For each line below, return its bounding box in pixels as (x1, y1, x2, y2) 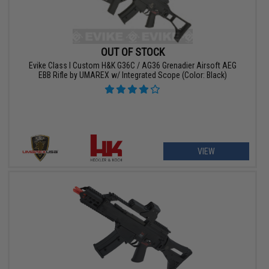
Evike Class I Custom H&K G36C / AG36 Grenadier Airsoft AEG (28, 61, 237, 71)
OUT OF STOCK (100, 46, 165, 59)
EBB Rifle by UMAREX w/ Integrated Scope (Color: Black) (38, 70, 227, 80)
